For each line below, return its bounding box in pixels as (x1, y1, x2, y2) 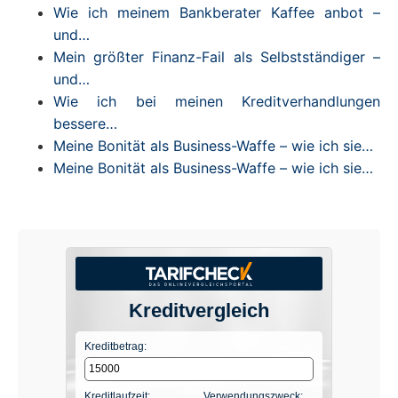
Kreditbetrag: (84, 339, 147, 353)
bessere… (53, 114, 117, 132)
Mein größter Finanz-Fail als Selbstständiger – (53, 47, 380, 66)
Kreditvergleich (129, 298, 269, 322)
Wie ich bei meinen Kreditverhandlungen (53, 92, 380, 110)
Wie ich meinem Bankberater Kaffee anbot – (53, 3, 380, 21)
